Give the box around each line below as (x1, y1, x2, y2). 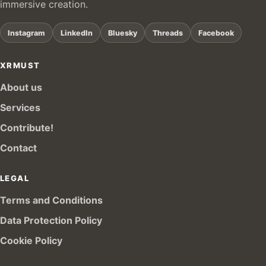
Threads (153, 28, 183, 37)
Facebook (198, 28, 234, 37)
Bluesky (108, 28, 137, 37)
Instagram (8, 28, 45, 37)
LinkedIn (61, 28, 93, 37)
